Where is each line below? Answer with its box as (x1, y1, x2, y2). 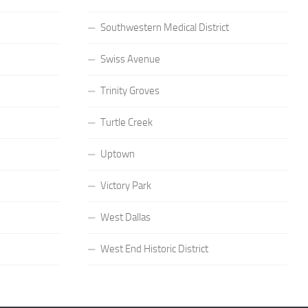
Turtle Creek (100, 116, 153, 129)
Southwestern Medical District (100, 21, 229, 34)
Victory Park (100, 179, 151, 192)
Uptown (100, 148, 135, 160)
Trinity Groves (100, 85, 159, 97)
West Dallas (100, 211, 151, 223)
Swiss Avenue (100, 53, 160, 65)
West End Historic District (100, 243, 208, 255)
